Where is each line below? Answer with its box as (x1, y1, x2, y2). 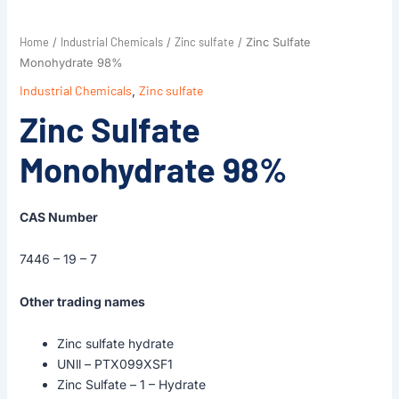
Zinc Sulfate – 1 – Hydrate (56, 377, 206, 393)
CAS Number (19, 208, 98, 224)
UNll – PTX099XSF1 (56, 356, 173, 372)
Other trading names (19, 293, 145, 309)
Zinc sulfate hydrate (56, 336, 174, 352)
